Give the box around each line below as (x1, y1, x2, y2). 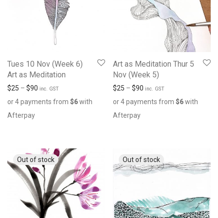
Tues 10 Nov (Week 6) (7, 59, 83, 69)
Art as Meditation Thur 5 (113, 59, 194, 69)
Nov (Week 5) (113, 70, 159, 80)
